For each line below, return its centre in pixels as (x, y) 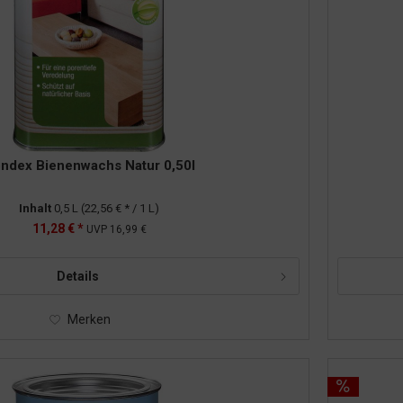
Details (77, 276)
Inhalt (37, 208)
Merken (90, 319)
